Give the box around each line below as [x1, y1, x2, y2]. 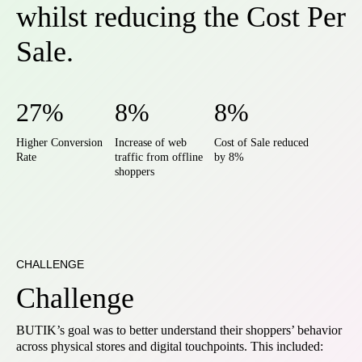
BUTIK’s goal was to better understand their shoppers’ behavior [16, 323, 342, 337]
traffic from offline [115, 151, 204, 163]
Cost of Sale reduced [213, 137, 309, 149]
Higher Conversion [16, 137, 103, 149]
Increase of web [115, 137, 187, 149]
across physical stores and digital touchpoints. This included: [16, 339, 323, 353]
